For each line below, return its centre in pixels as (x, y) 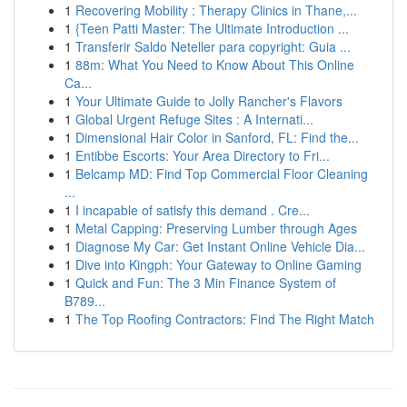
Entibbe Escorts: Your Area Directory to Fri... (203, 155)
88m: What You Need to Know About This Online (215, 65)
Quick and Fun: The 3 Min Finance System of (206, 283)
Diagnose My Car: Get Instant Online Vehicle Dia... (220, 246)
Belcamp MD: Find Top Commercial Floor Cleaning (222, 174)
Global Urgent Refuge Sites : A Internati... (194, 119)
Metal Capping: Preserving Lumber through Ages (216, 228)
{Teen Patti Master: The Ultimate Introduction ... (212, 28)
